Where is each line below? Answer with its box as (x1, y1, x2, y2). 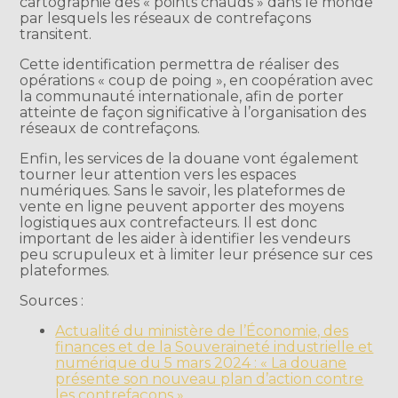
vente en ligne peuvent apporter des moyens (20, 197, 345, 215)
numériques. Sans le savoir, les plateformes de (20, 181, 346, 199)
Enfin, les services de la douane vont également (20, 149, 360, 167)
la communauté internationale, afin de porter (20, 87, 345, 105)
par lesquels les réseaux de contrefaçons (20, 9, 312, 27)
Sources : (20, 291, 84, 309)
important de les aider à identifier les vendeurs (20, 229, 351, 247)
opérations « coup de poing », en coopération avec (20, 71, 374, 89)
